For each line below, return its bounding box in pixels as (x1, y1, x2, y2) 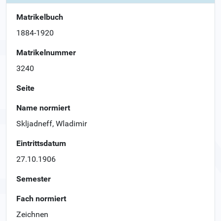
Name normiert (16, 103, 70, 112)
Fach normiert (16, 193, 66, 203)
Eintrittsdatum (16, 138, 66, 148)
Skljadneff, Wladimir (16, 118, 87, 128)
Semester (16, 174, 51, 184)
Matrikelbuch (16, 12, 63, 22)
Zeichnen (16, 209, 48, 219)
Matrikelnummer (16, 47, 76, 57)
